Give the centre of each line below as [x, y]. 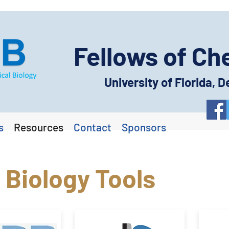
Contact [93, 127]
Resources [39, 127]
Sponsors [144, 127]
